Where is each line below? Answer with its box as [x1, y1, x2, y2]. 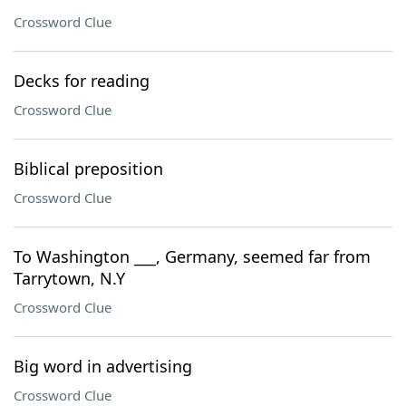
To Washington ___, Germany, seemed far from [14, 246, 371, 267]
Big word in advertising [14, 355, 192, 377]
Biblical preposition [14, 158, 163, 179]
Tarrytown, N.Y [14, 267, 125, 289]
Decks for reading [14, 70, 150, 92]
